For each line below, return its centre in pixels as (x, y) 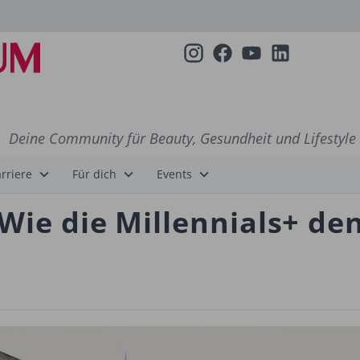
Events (174, 174)
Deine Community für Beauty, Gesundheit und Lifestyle (182, 138)
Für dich (94, 174)
